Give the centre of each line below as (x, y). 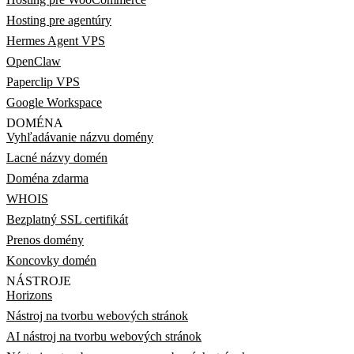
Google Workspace (54, 102)
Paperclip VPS (43, 82)
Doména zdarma (47, 178)
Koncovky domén (51, 260)
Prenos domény (45, 240)
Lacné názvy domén (57, 158)
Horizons (29, 295)
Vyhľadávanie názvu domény (80, 137)
